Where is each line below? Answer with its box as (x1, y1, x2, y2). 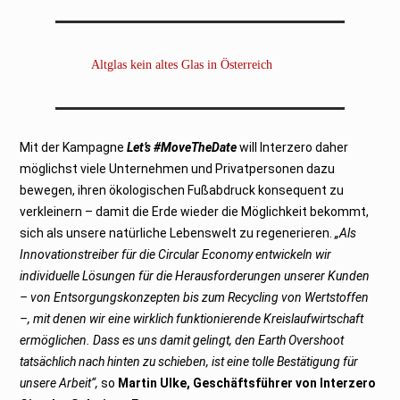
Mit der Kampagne (20, 139, 128, 154)
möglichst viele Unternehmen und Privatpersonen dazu (20, 161, 336, 176)
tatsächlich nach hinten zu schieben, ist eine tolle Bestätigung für (20, 354, 359, 369)
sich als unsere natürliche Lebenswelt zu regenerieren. (20, 225, 336, 240)
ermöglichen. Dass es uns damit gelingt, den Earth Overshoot (20, 332, 345, 347)
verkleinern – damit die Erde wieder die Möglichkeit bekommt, (20, 204, 370, 219)
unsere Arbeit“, (20, 375, 99, 390)
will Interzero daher (237, 139, 349, 154)
